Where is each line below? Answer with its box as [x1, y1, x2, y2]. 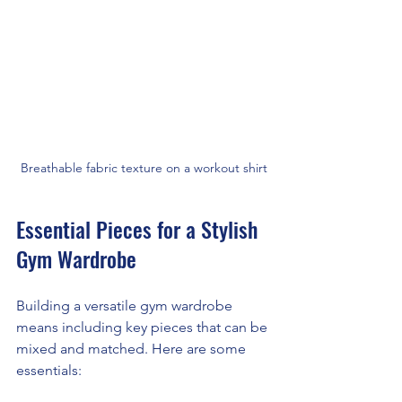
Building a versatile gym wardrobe [16, 297, 236, 315]
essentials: [16, 362, 82, 380]
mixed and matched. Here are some [16, 340, 249, 358]
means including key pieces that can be [16, 319, 271, 336]
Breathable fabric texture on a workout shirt [20, 160, 267, 177]
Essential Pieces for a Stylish [16, 213, 263, 246]
